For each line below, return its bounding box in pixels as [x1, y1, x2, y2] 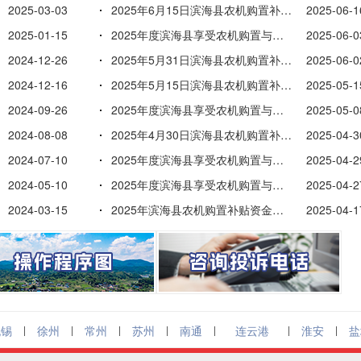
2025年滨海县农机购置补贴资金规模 [272, 201, 284, 218]
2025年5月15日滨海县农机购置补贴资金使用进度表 [280, 77, 292, 93]
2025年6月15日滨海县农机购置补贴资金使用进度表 [280, 2, 292, 18]
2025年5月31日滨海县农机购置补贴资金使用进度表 [280, 52, 292, 68]
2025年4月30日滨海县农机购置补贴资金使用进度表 [280, 127, 292, 143]
